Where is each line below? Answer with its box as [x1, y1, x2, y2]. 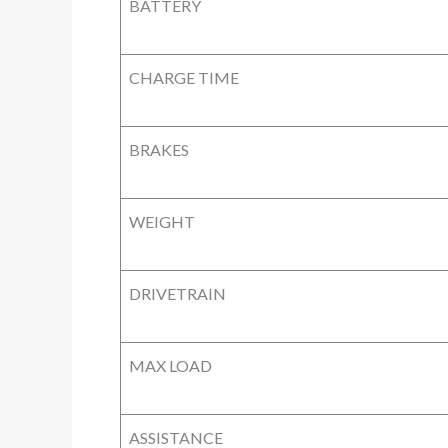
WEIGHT [129, 212, 195, 232]
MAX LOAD [129, 356, 212, 376]
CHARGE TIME [129, 68, 239, 88]
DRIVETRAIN [129, 284, 226, 304]
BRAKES [129, 140, 189, 160]
